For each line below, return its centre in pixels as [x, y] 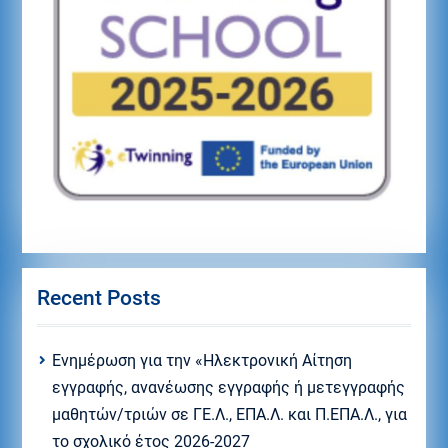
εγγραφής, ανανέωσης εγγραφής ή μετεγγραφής [228, 387]
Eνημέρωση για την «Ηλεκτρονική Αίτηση [201, 360]
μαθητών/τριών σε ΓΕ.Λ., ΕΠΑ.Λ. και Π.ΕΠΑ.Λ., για [229, 414]
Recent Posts [98, 297]
